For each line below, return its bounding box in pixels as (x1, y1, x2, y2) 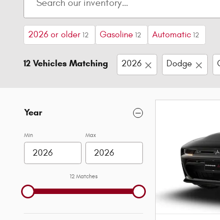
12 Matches (69, 173, 98, 180)
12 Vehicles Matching (24, 58, 108, 69)
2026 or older (28, 29, 81, 40)
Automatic (152, 29, 191, 40)
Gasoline (100, 29, 133, 40)
